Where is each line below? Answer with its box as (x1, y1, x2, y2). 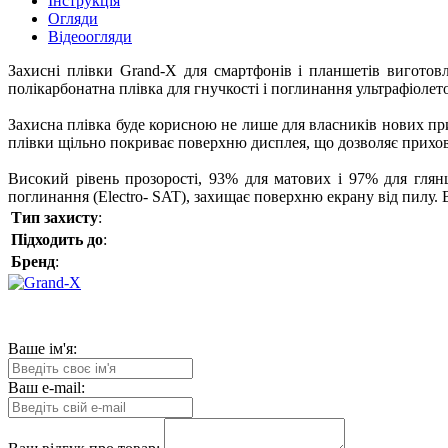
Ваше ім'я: (8, 340, 77, 358)
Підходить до (11, 231, 103, 249)
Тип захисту (11, 209, 98, 227)
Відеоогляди (48, 28, 132, 46)
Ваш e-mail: (8, 379, 85, 397)
